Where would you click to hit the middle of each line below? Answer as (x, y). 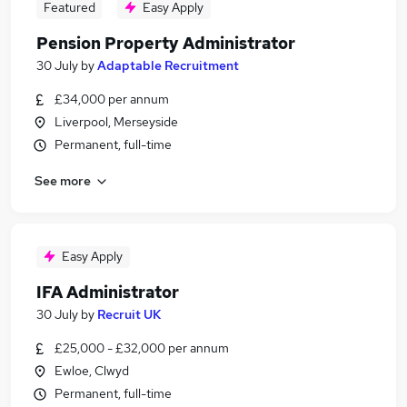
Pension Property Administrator (166, 43)
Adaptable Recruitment (168, 65)
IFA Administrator (108, 292)
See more (63, 180)
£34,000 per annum (112, 99)
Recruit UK (129, 314)
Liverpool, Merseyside (116, 122)
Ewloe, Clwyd (92, 371)
